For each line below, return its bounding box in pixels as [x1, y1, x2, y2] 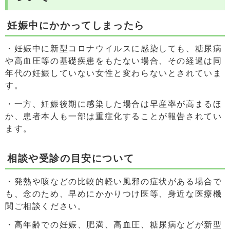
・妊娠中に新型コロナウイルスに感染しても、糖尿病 [5, 44, 222, 53]
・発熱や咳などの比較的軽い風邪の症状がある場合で [5, 177, 222, 186]
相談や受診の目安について [7, 152, 135, 164]
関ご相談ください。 [5, 201, 87, 210]
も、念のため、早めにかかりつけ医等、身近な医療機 [5, 189, 222, 198]
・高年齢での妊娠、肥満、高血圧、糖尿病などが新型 [5, 220, 222, 229]
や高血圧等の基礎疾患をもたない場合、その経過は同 [5, 56, 222, 65]
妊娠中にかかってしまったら [7, 20, 145, 31]
